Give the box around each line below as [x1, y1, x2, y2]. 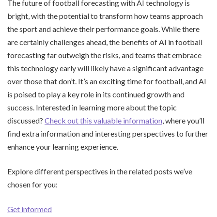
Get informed [7, 204, 52, 214]
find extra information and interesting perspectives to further [7, 128, 208, 138]
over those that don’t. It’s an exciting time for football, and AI [7, 76, 206, 86]
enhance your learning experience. [7, 141, 118, 151]
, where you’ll [162, 115, 204, 125]
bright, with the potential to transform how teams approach [7, 11, 203, 20]
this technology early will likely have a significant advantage [7, 63, 203, 73]
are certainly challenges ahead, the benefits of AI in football [7, 37, 202, 46]
